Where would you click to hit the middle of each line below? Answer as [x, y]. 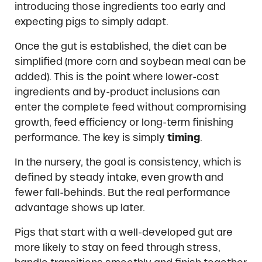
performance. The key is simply [91, 137]
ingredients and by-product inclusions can [117, 92]
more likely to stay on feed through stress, [117, 247]
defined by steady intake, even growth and [119, 177]
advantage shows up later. [80, 207]
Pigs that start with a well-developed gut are [123, 232]
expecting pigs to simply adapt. [91, 21]
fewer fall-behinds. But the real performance [122, 192]
